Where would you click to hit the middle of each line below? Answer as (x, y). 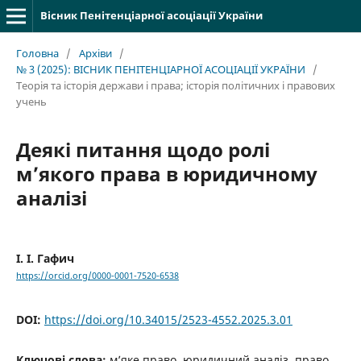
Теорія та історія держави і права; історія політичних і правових (175, 85)
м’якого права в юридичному (166, 173)
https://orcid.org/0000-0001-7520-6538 (97, 276)
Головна (37, 53)
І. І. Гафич (45, 258)
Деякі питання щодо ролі (143, 149)
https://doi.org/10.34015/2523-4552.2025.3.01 (168, 320)
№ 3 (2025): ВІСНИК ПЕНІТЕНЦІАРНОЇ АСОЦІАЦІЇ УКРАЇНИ (160, 69)
